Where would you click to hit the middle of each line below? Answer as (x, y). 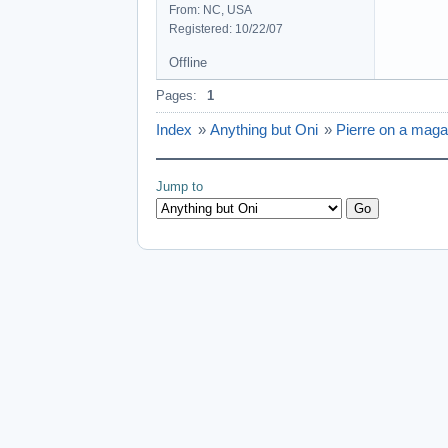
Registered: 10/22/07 (226, 28)
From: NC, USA (210, 9)
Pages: (176, 95)
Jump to (179, 186)
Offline (188, 62)
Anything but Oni (264, 129)
